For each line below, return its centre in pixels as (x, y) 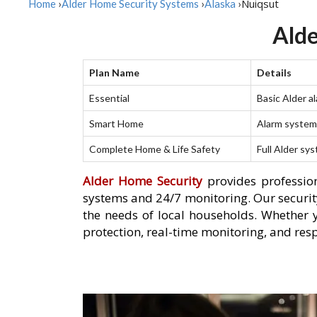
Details (274, 73)
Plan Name (114, 73)
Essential (109, 98)
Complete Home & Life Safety (155, 149)
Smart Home (116, 124)
